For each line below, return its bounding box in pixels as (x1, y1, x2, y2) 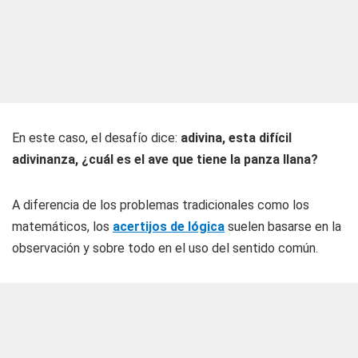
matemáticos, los (12, 219, 109, 234)
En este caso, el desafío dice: (12, 130, 181, 145)
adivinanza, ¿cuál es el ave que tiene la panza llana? (12, 152, 318, 167)
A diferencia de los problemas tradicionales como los (12, 197, 309, 213)
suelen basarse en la (225, 219, 341, 234)
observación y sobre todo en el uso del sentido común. (12, 241, 318, 256)
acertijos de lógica (113, 219, 225, 234)
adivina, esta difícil (181, 130, 292, 145)
